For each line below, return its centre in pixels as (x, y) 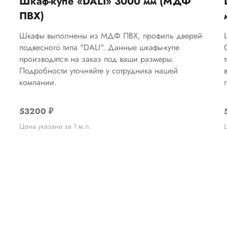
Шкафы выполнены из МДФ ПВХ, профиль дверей (111, 35)
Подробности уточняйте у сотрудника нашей (99, 70)
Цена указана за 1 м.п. (55, 126)
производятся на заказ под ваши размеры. (97, 59)
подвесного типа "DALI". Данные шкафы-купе (100, 47)
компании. (38, 82)
